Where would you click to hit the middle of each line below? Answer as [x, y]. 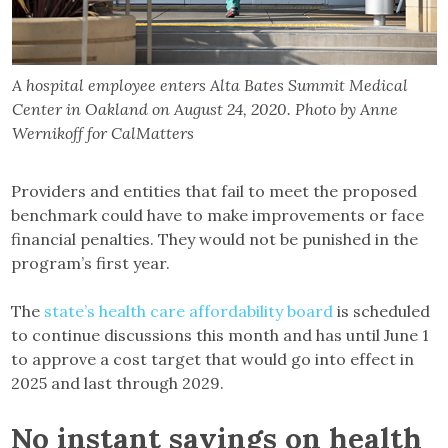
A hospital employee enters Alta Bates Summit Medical [209, 84]
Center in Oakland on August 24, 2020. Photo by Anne [204, 108]
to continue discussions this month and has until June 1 [220, 334]
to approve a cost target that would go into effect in [213, 358]
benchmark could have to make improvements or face [218, 214]
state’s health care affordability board [187, 310]
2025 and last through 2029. [120, 382]
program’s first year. [91, 262]
